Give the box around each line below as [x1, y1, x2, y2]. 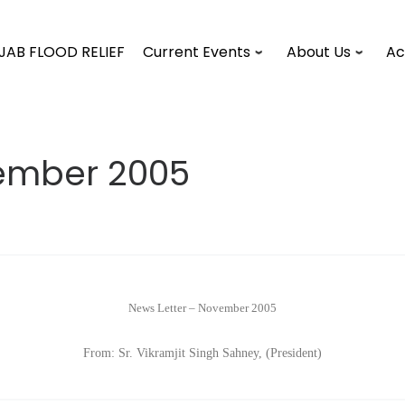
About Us [286, 42, 351, 62]
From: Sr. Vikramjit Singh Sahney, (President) [83, 344, 322, 360]
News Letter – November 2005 [128, 301, 277, 316]
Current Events [143, 42, 251, 62]
